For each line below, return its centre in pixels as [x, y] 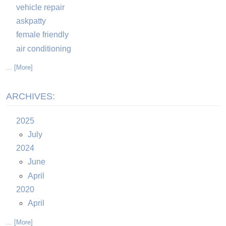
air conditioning [43, 48]
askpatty [31, 21]
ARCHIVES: [31, 97]
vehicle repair [40, 7]
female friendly [42, 35]
